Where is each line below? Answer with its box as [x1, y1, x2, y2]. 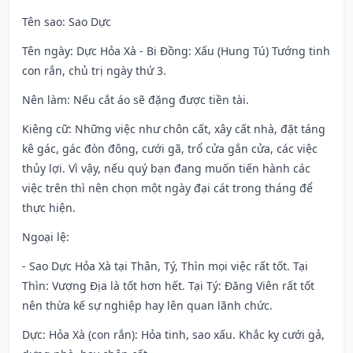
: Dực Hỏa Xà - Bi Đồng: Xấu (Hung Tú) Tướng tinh [70, 43, 330, 59]
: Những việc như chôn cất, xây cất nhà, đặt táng [69, 121, 325, 137]
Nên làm [22, 92, 67, 108]
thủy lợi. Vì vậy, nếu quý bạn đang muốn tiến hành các [22, 161, 310, 176]
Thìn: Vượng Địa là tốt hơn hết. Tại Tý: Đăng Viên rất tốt [22, 278, 314, 294]
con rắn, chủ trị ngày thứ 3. [22, 63, 166, 79]
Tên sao [22, 14, 62, 30]
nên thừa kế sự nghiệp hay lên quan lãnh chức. [22, 298, 273, 314]
